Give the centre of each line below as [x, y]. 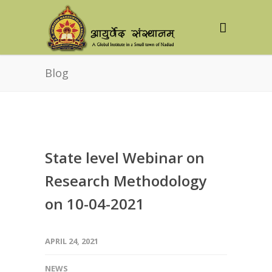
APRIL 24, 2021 [72, 241]
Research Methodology [126, 181]
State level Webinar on [125, 158]
